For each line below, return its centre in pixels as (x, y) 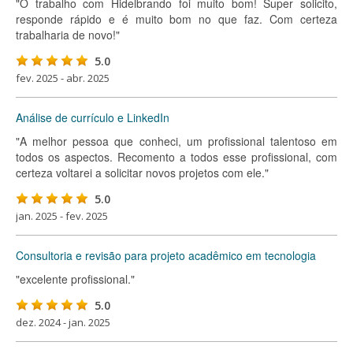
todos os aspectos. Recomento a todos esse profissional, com (176, 157)
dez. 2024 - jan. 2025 (63, 322)
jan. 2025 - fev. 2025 (62, 216)
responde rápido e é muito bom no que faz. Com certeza (176, 19)
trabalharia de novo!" (68, 35)
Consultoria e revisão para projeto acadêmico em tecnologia (166, 255)
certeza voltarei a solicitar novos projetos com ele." (142, 173)
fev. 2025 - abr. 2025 (63, 78)
